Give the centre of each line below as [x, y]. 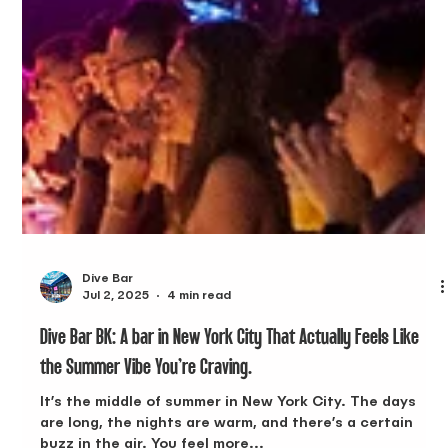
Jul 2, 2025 [116, 415]
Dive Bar [108, 398]
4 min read [199, 415]
